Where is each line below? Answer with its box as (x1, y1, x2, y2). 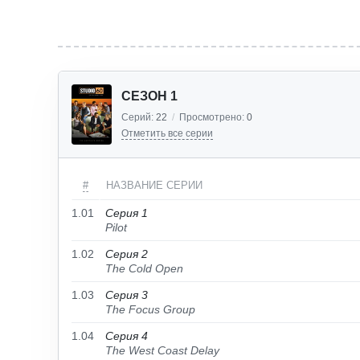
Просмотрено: (179, 112, 247, 123)
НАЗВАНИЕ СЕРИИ (106, 179, 202, 191)
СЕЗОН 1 (121, 89, 178, 103)
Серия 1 (105, 207, 148, 219)
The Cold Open (105, 262, 183, 275)
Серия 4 (105, 329, 148, 342)
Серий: (121, 112, 156, 123)
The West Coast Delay (105, 344, 219, 357)
